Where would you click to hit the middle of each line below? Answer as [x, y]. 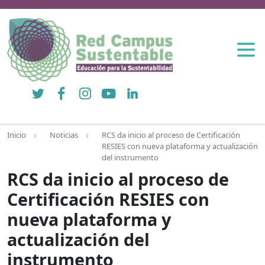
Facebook [71, 88]
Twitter [41, 88]
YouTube [116, 88]
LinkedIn [139, 88]
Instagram [96, 88]
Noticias [64, 135]
